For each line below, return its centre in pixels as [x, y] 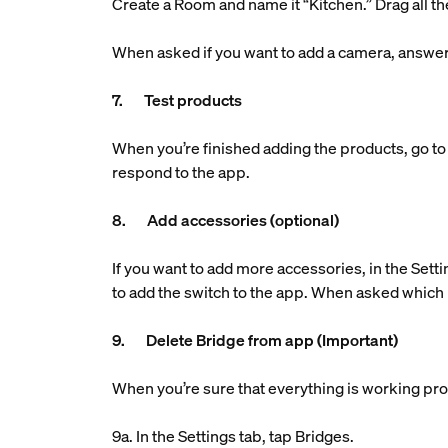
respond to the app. [181, 172]
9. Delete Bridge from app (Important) [255, 340]
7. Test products [177, 100]
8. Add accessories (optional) [226, 220]
